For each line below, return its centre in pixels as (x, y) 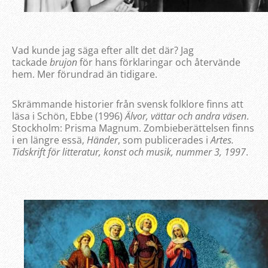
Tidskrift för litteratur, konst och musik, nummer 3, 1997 (129, 152)
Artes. (222, 140)
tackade (31, 62)
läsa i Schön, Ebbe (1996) (67, 116)
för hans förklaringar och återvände (159, 62)
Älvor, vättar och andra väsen (186, 116)
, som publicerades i (163, 140)
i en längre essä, (48, 140)
